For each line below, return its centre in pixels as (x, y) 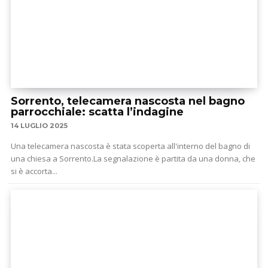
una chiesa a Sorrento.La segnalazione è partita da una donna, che (133, 158)
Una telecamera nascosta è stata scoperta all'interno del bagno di (130, 146)
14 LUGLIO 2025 (39, 125)
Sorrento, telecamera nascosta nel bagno (128, 101)
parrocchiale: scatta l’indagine (97, 112)
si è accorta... (34, 171)
